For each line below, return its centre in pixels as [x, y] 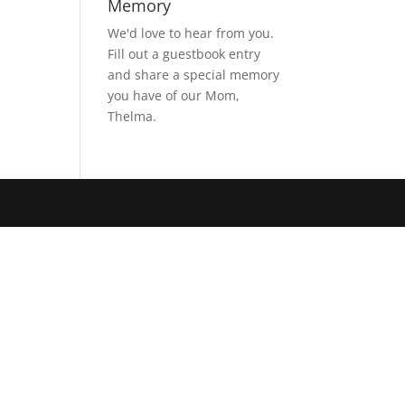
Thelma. [132, 117]
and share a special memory [194, 75]
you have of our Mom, [174, 96]
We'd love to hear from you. [191, 33]
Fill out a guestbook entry [184, 54]
